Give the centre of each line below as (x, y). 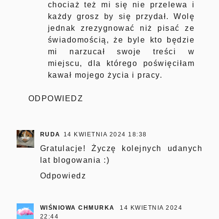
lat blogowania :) (75, 160)
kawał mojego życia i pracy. (105, 75)
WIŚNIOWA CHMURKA (78, 208)
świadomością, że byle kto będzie (121, 40)
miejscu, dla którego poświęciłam (121, 64)
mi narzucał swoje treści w (121, 52)
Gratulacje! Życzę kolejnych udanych (121, 149)
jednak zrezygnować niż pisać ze (121, 28)
